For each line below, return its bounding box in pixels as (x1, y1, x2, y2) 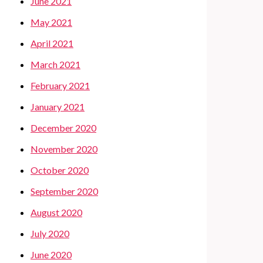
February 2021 (31, 79, 90, 91)
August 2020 (31, 206, 82, 218)
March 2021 (31, 58, 80, 70)
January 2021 (31, 100, 85, 112)
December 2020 (31, 122, 96, 133)
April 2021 (31, 37, 73, 49)
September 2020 (31, 185, 98, 197)
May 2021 (31, 16, 72, 28)
